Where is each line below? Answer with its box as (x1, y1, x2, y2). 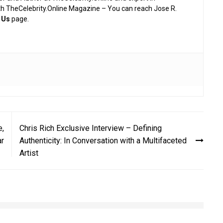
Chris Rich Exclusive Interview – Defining (19, 123, 162, 133)
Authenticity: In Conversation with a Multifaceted (19, 135, 187, 145)
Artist (19, 148, 38, 158)
